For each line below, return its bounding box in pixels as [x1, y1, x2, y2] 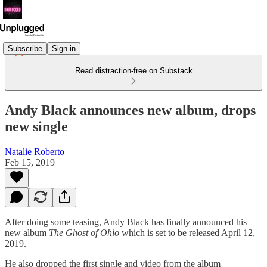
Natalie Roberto [5, 146, 64, 157]
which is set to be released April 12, [122, 227, 255, 238]
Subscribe [8, 44, 42, 53]
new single [5, 118, 68, 134]
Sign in [52, 44, 76, 53]
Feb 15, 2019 [5, 157, 55, 167]
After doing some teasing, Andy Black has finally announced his [5, 216, 247, 227]
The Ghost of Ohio [49, 227, 122, 238]
